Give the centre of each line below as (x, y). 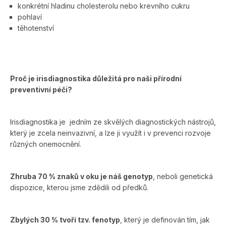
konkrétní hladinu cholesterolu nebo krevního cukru (104, 6)
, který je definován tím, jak (165, 219)
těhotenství (36, 28)
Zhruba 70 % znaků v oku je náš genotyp (81, 176)
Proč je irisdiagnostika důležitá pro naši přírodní (96, 78)
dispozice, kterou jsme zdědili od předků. (79, 187)
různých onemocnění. (46, 144)
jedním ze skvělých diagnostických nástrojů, (143, 122)
